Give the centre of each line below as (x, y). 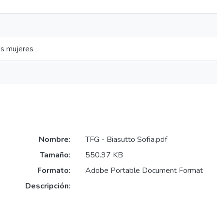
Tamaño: (55, 155)
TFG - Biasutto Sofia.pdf (126, 140)
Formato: (54, 171)
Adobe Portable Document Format (144, 171)
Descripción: (48, 186)
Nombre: (54, 140)
